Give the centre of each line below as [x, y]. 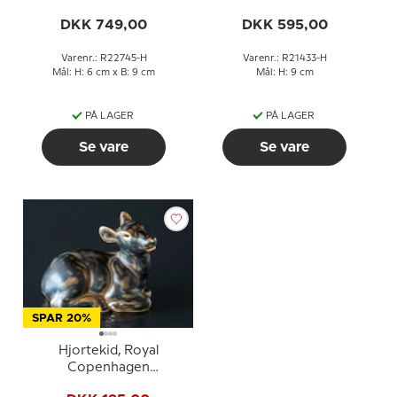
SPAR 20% [62, 319]
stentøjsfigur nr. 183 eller [108, 385]
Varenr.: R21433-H [284, 58]
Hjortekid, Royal [108, 351]
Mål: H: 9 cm [284, 73]
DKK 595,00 [284, 25]
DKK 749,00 [104, 25]
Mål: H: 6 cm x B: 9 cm [104, 73]
